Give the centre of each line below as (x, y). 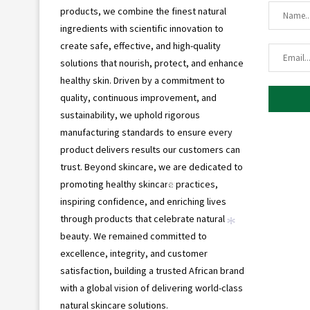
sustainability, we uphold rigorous (130, 115)
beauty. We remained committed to (134, 236)
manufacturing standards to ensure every (146, 132)
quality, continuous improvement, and (138, 98)
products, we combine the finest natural (143, 11)
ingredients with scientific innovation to (142, 28)
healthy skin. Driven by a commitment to (143, 80)
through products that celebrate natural (143, 219)
